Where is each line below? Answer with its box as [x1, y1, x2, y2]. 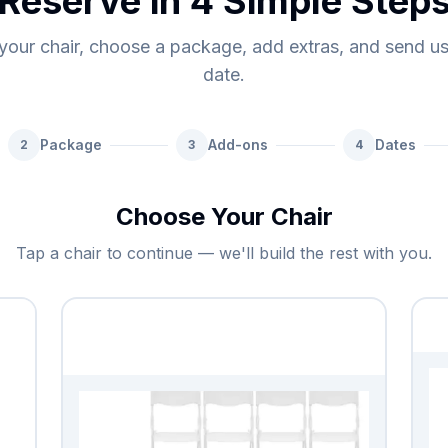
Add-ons [207, 136, 268, 153]
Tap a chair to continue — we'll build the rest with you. [16, 243, 432, 263]
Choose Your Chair [115, 202, 333, 231]
